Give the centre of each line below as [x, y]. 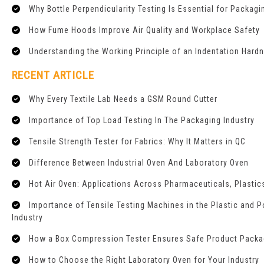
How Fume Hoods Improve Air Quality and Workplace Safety [144, 30]
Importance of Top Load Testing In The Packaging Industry [142, 121]
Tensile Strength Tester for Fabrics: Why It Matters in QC [137, 142]
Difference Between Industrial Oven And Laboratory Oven [139, 163]
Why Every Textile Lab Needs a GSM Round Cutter [123, 99]
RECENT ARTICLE [53, 75]
